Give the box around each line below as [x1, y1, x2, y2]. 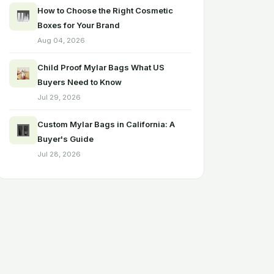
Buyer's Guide [37, 134, 94, 144]
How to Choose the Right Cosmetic [37, 6, 173, 15]
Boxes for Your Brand [37, 20, 120, 30]
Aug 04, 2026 [37, 36, 85, 45]
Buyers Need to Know [37, 77, 122, 87]
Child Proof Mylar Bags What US [37, 62, 165, 72]
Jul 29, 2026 [37, 93, 81, 102]
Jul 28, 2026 [37, 150, 81, 158]
